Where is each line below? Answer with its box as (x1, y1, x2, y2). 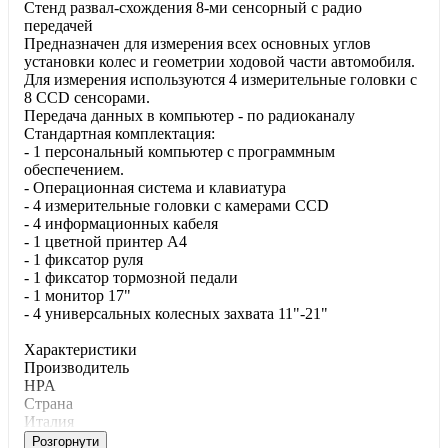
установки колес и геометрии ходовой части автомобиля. (24, 53, 415, 71)
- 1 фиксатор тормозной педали (24, 269, 238, 287)
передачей (24, 17, 93, 35)
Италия (24, 413, 74, 431)
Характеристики (24, 341, 137, 359)
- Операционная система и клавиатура (24, 179, 286, 197)
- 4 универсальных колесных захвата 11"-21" (24, 305, 328, 323)
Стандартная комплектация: (24, 125, 215, 143)
